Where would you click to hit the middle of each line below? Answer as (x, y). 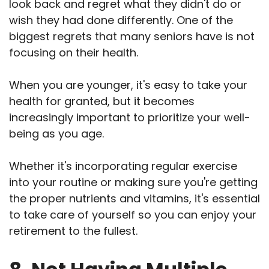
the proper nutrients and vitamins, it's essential (134, 199)
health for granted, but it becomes (102, 101)
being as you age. (56, 134)
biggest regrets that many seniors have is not (132, 37)
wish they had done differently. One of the (121, 20)
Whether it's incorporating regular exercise (123, 166)
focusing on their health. (74, 53)
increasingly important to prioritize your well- (130, 118)
